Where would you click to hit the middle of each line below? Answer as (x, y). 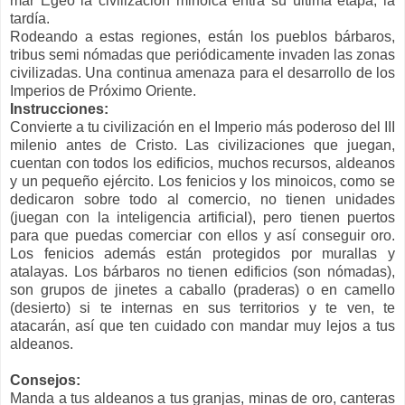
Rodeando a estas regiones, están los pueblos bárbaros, (202, 36)
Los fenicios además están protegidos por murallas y (202, 253)
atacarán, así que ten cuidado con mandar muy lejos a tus (202, 325)
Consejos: (45, 380)
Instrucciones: (59, 108)
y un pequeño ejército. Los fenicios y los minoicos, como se (202, 181)
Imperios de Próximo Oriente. (103, 90)
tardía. (30, 18)
